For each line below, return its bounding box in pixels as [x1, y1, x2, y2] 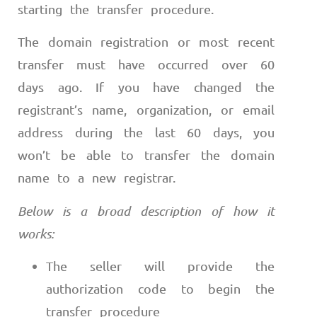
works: [18, 225, 54, 241]
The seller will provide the [46, 258, 275, 274]
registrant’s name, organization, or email [18, 102, 275, 117]
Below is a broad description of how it [18, 202, 275, 219]
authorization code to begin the [46, 281, 275, 296]
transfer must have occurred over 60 [18, 57, 275, 72]
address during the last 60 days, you [18, 125, 275, 140]
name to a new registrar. [18, 170, 175, 185]
